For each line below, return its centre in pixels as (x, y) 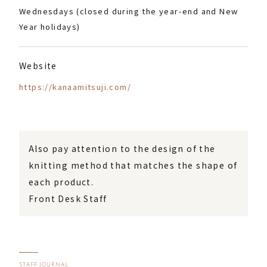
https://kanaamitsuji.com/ (75, 87)
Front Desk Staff (68, 198)
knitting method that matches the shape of (133, 165)
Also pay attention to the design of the (122, 148)
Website (38, 66)
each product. (61, 182)
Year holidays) (50, 27)
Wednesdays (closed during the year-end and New (129, 11)
